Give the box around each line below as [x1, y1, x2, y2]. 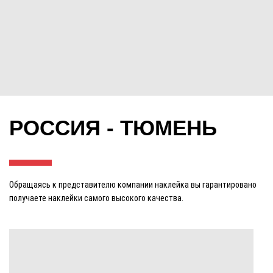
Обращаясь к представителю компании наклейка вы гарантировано [9, 179, 257, 190]
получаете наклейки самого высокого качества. [9, 193, 185, 203]
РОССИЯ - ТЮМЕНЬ [9, 115, 217, 140]
